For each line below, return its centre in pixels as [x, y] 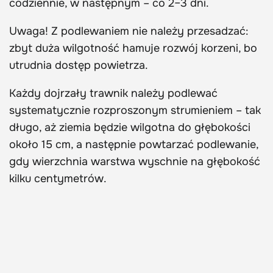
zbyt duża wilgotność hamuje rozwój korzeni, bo [133, 48]
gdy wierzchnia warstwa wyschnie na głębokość [135, 162]
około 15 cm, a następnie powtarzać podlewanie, [134, 145]
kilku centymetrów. [58, 179]
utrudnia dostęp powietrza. [79, 66]
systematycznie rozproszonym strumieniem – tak [135, 111]
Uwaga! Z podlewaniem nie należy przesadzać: [129, 31]
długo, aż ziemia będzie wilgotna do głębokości [130, 128]
